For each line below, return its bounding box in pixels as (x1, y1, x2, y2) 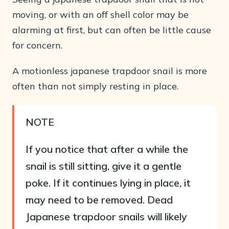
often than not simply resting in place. (12, 80, 178, 92)
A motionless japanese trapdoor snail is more (12, 65, 207, 77)
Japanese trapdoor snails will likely (26, 210, 187, 223)
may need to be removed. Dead (26, 193, 173, 206)
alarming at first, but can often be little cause (12, 24, 211, 36)
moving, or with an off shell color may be (12, 9, 189, 20)
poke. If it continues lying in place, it (26, 176, 191, 189)
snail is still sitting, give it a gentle (26, 159, 181, 172)
